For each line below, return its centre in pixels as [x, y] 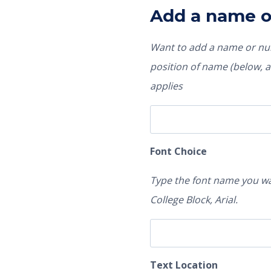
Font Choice [178, 151]
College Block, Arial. [194, 199]
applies [166, 86]
